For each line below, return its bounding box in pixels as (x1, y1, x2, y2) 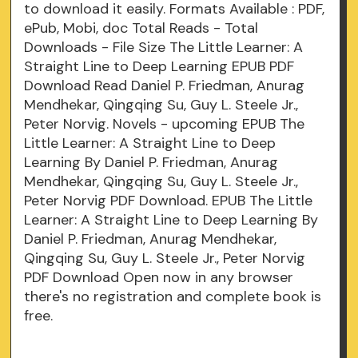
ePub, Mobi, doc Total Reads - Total (24, 18, 259, 38)
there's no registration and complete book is (24, 287, 322, 307)
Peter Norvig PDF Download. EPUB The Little (24, 191, 313, 211)
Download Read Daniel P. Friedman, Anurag (24, 76, 305, 96)
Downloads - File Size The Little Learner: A (24, 38, 304, 58)
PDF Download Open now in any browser (24, 268, 294, 288)
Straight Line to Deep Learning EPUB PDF (24, 57, 295, 77)
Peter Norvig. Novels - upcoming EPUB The (24, 114, 305, 134)
